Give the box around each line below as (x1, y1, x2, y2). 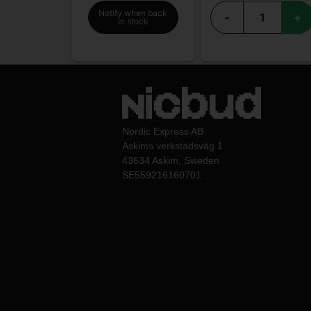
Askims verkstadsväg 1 (122, 140, 223, 151)
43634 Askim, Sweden (122, 155, 219, 166)
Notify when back (99, 7, 168, 18)
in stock (117, 15, 149, 26)
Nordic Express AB (122, 126, 203, 137)
